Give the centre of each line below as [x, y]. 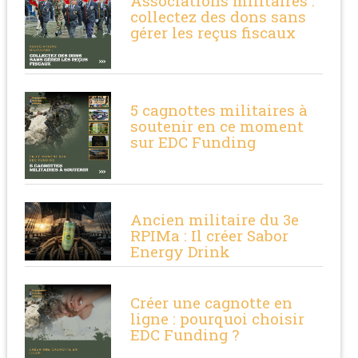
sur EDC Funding [193, 142]
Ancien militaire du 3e [215, 220]
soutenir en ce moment [217, 126]
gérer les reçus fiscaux [213, 32]
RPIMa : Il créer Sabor [210, 236]
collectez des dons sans [219, 16]
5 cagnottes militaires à [219, 110]
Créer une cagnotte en [212, 302]
